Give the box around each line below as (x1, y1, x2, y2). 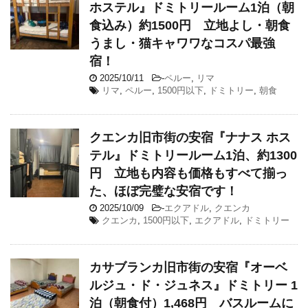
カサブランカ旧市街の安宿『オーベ (89, 260, 287, 274)
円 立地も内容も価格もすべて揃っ (89, 166, 287, 180)
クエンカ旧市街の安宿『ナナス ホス (89, 130, 291, 144)
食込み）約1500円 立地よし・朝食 (89, 18, 290, 32)
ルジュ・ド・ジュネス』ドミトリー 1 (89, 278, 298, 292)
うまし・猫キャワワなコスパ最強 (89, 36, 275, 50)
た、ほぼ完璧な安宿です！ (89, 184, 238, 198)
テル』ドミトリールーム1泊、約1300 (89, 148, 297, 162)
